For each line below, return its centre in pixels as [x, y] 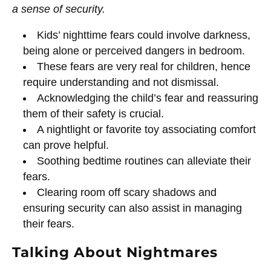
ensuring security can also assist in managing [132, 208]
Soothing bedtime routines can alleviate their [144, 161]
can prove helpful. [66, 145]
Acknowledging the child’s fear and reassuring [148, 98]
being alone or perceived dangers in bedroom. [134, 51]
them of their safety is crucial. [93, 114]
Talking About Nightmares [115, 252]
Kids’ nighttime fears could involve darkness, [144, 35]
